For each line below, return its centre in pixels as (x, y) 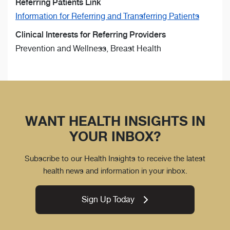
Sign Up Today (108, 200)
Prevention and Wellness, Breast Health (88, 49)
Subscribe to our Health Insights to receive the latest (115, 159)
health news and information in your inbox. (115, 171)
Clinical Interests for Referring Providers (91, 35)
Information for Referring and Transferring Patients (107, 16)
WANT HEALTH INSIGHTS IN (115, 121)
